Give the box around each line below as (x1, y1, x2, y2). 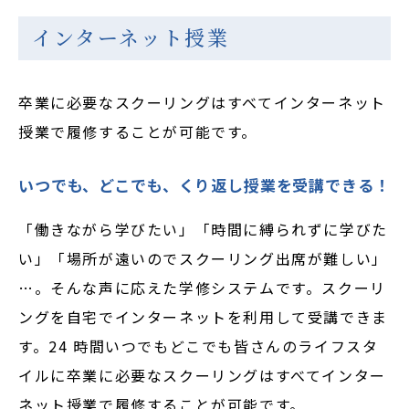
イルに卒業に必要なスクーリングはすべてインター (18, 364, 386, 386)
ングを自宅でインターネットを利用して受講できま (18, 306, 388, 328)
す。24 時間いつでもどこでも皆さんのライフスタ (18, 335, 379, 357)
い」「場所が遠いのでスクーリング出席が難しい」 (18, 247, 388, 269)
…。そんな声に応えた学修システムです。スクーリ (18, 277, 386, 299)
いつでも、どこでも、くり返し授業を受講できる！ (18, 173, 391, 196)
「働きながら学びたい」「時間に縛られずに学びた (18, 218, 388, 240)
